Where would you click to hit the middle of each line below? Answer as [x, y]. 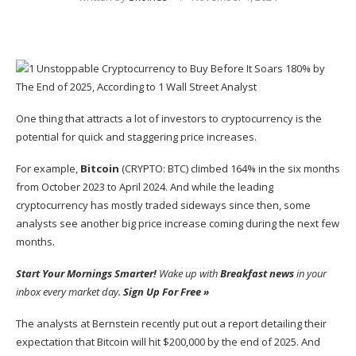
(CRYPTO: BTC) [155, 169]
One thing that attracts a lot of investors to [118, 119]
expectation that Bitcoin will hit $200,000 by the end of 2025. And [168, 342]
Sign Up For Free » [166, 292]
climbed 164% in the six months [264, 169]
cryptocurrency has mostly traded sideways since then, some [163, 205]
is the [308, 119]
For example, [48, 169]
